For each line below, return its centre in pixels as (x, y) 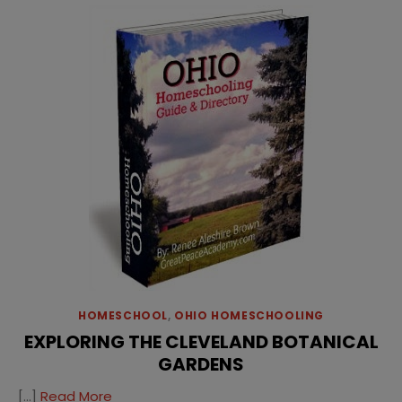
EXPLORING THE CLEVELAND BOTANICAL (201, 342)
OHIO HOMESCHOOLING (249, 315)
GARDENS (201, 364)
